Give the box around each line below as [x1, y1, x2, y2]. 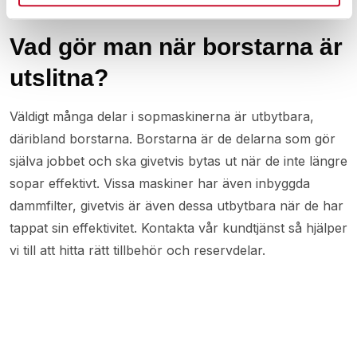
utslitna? [10, 64, 108, 91]
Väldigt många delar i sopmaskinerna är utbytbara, [10, 108, 314, 124]
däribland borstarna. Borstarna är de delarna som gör [10, 130, 335, 147]
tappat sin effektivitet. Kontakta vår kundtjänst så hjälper [10, 219, 347, 236]
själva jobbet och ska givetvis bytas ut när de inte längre [10, 152, 347, 169]
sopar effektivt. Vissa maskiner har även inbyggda [10, 175, 310, 191]
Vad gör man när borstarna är [10, 33, 343, 60]
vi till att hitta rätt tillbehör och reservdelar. [10, 241, 265, 258]
